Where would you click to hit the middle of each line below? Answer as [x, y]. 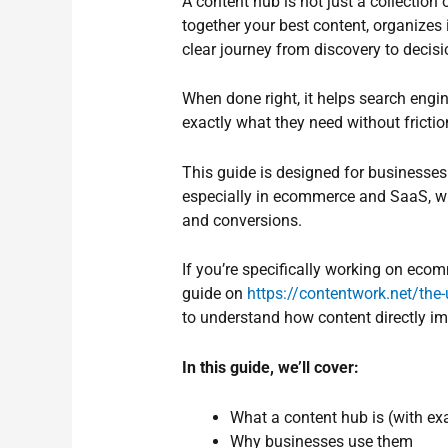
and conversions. [242, 220]
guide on [215, 294]
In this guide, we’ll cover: [271, 368]
